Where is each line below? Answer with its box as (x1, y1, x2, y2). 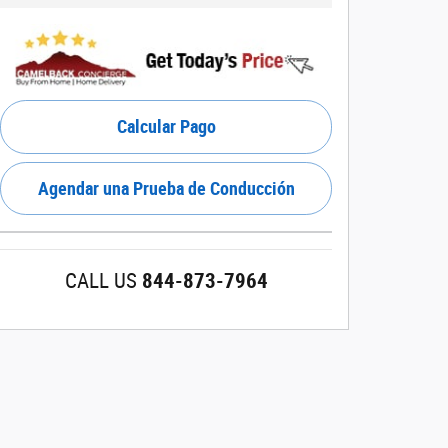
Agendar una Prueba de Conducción (37, 177, 295, 199)
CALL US (64, 268, 137, 293)
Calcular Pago (116, 116, 216, 138)
